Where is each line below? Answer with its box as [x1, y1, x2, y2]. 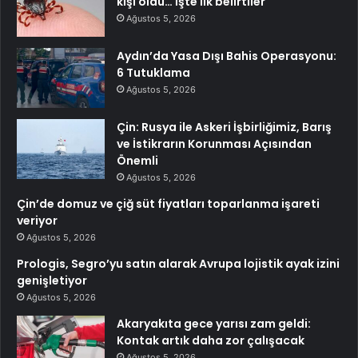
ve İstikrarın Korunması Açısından [117, 136, 312, 153]
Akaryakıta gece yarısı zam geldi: [117, 316, 311, 332]
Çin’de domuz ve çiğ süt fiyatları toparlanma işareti [17, 196, 320, 213]
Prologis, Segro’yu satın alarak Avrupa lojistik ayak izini [17, 256, 340, 272]
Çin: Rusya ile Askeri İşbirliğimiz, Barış [117, 119, 332, 136]
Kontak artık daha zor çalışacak [117, 332, 304, 349]
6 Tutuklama [117, 65, 190, 82]
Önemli [117, 153, 158, 169]
